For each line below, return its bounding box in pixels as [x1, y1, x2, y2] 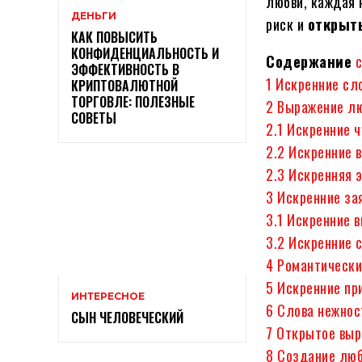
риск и [266, 14, 308, 35]
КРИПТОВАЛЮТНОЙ [71, 76, 178, 96]
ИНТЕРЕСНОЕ [71, 290, 145, 303]
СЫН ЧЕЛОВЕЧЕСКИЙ [71, 308, 183, 328]
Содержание [266, 51, 352, 72]
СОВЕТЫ [71, 108, 116, 128]
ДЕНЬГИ [71, 10, 116, 23]
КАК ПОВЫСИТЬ [71, 27, 158, 48]
